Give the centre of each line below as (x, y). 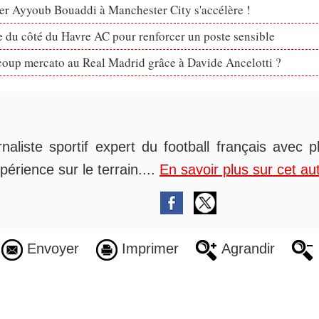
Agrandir (246, 249)
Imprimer (148, 249)
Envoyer (51, 249)
